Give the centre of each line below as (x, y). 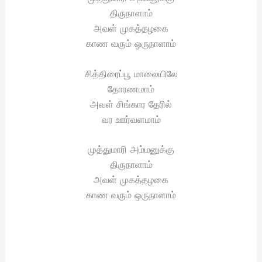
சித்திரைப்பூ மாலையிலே (131, 73)
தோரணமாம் (131, 89)
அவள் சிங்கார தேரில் (131, 104)
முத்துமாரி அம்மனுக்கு (131, 149)
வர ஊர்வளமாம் (131, 119)
